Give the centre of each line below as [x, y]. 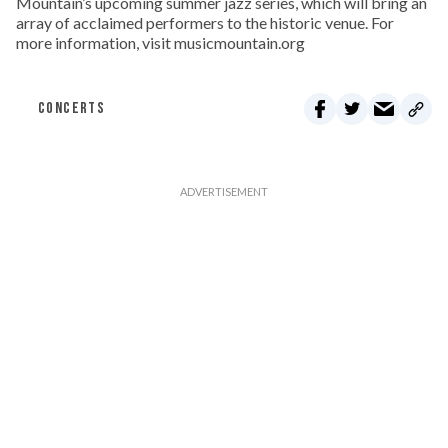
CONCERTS [72, 109]
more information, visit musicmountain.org [160, 43]
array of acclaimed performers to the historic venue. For [205, 23]
